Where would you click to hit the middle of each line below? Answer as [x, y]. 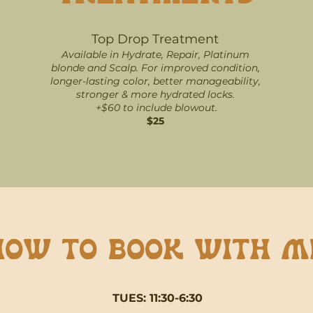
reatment [189, 39]
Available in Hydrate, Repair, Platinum [155, 54]
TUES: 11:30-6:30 [157, 298]
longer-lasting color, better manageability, [155, 81]
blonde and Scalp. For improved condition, [155, 68]
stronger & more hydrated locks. [155, 94]
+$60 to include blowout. [155, 108]
